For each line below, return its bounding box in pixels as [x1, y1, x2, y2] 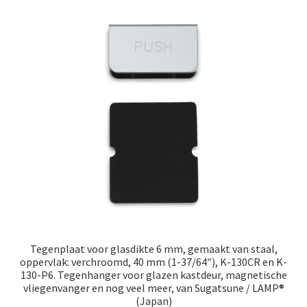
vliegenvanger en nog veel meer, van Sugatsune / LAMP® [23, 281, 284, 295]
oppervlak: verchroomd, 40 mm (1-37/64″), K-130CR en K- [20, 255, 287, 269]
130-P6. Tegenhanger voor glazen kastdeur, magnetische [20, 268, 287, 282]
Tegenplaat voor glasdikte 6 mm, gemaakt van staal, [29, 242, 278, 256]
